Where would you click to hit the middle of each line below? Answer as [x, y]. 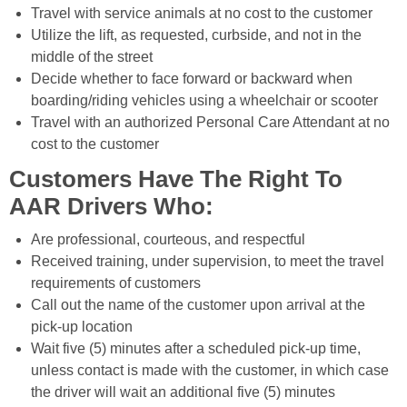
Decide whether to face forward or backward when [192, 79]
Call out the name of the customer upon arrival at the [198, 305]
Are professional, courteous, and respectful [168, 240]
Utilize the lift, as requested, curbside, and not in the [196, 35]
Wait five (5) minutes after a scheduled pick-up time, [196, 349]
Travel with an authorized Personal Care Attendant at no [210, 123]
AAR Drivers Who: [111, 207]
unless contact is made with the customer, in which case [210, 371]
